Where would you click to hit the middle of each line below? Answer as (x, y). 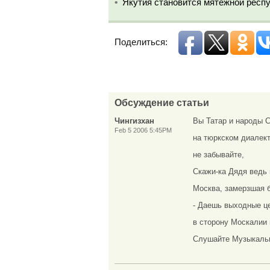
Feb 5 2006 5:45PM (143, 130)
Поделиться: (141, 42)
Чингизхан (134, 121)
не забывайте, (218, 155)
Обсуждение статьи (162, 103)
